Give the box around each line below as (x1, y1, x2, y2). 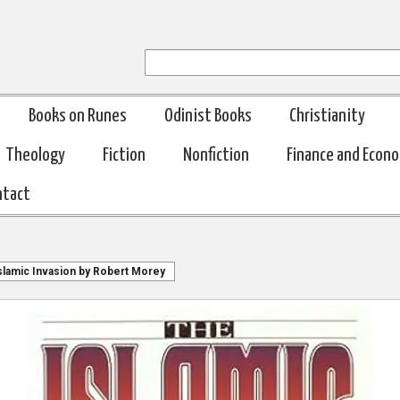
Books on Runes (29, 107, 127, 125)
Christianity (289, 107, 365, 125)
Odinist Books (164, 107, 252, 125)
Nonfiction (183, 146, 249, 164)
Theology (5, 146, 65, 164)
